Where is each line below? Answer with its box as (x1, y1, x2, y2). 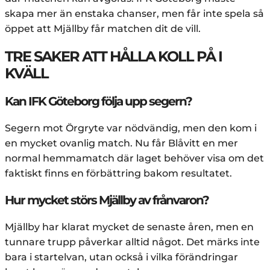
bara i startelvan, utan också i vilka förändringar (5, 251, 238, 263)
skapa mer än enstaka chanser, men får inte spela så (5, 7, 264, 19)
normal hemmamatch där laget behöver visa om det (5, 152, 264, 164)
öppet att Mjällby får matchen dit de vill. (5, 22, 201, 34)
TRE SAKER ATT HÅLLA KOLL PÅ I (5, 47, 222, 65)
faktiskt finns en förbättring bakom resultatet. (5, 167, 232, 179)
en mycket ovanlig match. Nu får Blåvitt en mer (5, 137, 238, 149)
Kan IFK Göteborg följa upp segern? (5, 93, 192, 108)
